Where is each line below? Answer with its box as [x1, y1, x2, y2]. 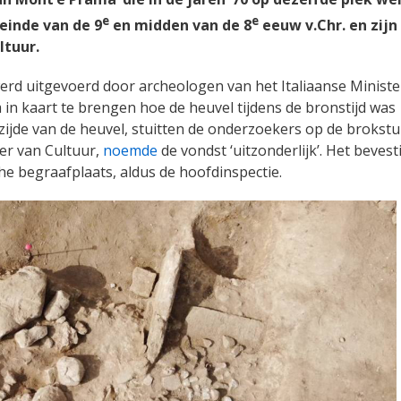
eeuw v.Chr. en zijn [259, 14, 397, 35]
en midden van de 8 [109, 14, 252, 35]
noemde [103, 140, 158, 160]
